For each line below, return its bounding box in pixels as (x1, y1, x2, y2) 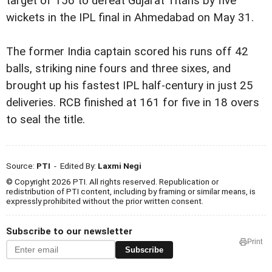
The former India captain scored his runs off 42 (6, 45, 248, 59)
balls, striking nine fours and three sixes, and (6, 62, 231, 76)
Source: (6, 161, 36, 171)
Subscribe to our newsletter (6, 226, 132, 237)
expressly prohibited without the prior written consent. (6, 196, 203, 206)
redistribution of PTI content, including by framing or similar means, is (6, 186, 256, 197)
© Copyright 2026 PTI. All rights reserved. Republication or (6, 177, 219, 187)
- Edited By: (50, 161, 98, 171)
